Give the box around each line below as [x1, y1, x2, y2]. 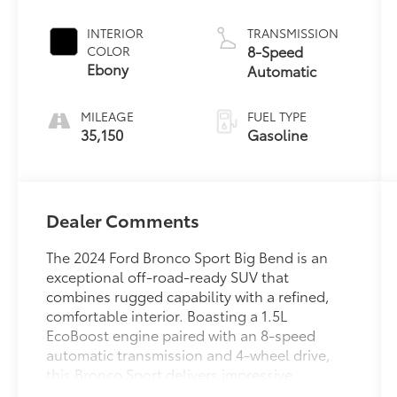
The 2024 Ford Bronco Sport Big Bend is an [46, 245, 329, 267]
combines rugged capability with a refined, [46, 284, 331, 306]
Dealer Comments [46, 206, 200, 232]
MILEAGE [81, 106, 135, 125]
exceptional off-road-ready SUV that [46, 265, 290, 286]
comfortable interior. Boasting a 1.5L [46, 304, 288, 325]
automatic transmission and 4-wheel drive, [46, 343, 331, 364]
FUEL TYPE [246, 106, 307, 125]
